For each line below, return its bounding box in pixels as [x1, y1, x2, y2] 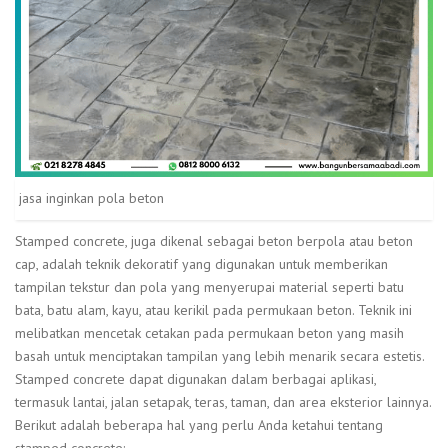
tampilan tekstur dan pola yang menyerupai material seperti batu [15, 277, 404, 296]
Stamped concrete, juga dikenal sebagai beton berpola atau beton [15, 231, 413, 250]
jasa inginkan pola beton [19, 188, 164, 207]
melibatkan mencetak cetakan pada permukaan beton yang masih [15, 323, 404, 342]
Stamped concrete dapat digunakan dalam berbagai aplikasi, [15, 369, 376, 388]
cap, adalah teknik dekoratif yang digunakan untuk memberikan [15, 254, 388, 273]
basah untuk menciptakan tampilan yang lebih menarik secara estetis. [15, 346, 424, 365]
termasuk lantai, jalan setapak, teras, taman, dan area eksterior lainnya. [15, 392, 431, 411]
